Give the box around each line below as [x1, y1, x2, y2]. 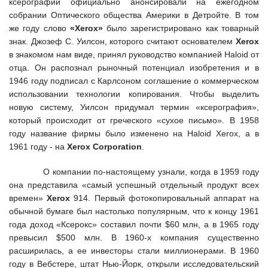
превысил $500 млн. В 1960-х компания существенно [9, 233, 259, 243]
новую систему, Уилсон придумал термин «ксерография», [9, 102, 259, 112]
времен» [9, 193, 47, 203]
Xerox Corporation [67, 142, 142, 152]
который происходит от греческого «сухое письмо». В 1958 [9, 115, 259, 126]
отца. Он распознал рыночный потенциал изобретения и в [9, 63, 259, 73]
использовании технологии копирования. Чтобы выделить [9, 89, 259, 99]
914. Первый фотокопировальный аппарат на [70, 193, 260, 203]
